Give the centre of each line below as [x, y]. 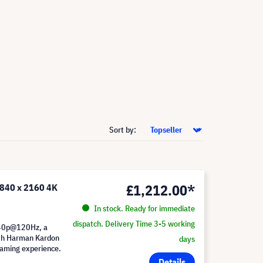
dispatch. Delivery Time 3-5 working [134, 224]
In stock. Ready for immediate [143, 208]
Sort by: [124, 130]
